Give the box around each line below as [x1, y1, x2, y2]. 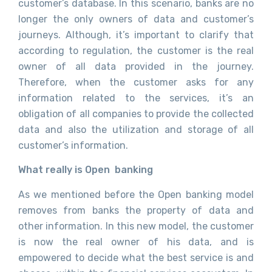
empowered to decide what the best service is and [18, 251, 254, 263]
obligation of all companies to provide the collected [18, 108, 254, 120]
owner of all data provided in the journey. [18, 61, 254, 73]
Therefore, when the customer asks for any [18, 76, 254, 89]
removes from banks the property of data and [18, 204, 254, 216]
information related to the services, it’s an [18, 92, 254, 104]
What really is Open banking [18, 164, 153, 176]
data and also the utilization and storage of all [18, 124, 254, 136]
